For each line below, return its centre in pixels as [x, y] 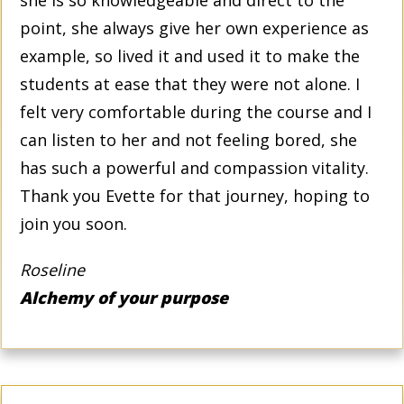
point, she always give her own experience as [194, 28]
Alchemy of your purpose [124, 297]
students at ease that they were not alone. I [190, 83]
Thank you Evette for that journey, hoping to [195, 195]
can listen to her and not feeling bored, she [188, 139]
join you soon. [73, 223]
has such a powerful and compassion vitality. [194, 167]
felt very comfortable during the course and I [196, 111]
